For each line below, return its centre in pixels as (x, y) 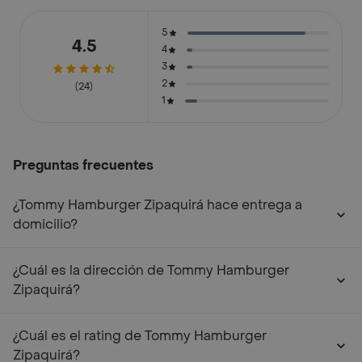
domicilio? (45, 224)
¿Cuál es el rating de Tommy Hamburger (140, 336)
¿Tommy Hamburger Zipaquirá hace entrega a (158, 205)
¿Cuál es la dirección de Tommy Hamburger (151, 270)
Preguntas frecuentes (83, 165)
